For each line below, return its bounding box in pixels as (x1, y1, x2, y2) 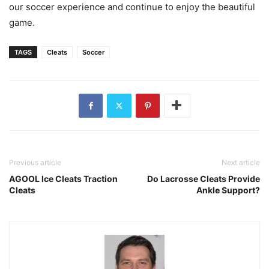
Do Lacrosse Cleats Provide (147, 173, 260, 184)
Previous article (9, 157, 61, 167)
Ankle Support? (196, 184, 260, 195)
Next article (222, 157, 260, 167)
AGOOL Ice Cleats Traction (9, 173, 118, 184)
